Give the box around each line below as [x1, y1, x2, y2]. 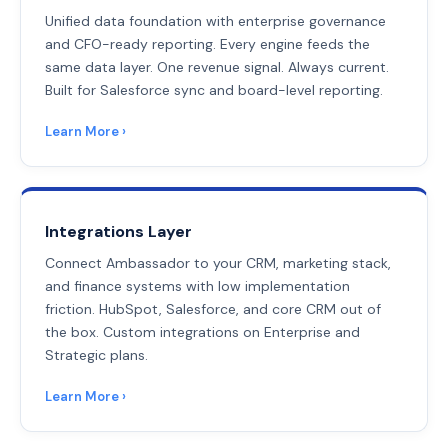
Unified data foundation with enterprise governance [45, 11, 386, 30]
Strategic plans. [45, 345, 148, 364]
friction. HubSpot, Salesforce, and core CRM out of [45, 299, 381, 318]
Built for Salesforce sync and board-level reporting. [45, 80, 383, 99]
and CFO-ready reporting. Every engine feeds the [45, 34, 370, 53]
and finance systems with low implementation [45, 276, 350, 295]
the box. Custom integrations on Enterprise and [45, 322, 360, 341]
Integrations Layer [45, 220, 192, 242]
